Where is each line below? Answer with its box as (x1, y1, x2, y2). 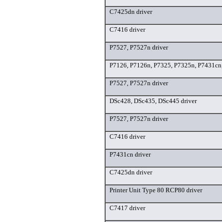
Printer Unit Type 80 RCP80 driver (110, 186, 202, 194)
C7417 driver (110, 204, 145, 212)
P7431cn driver (110, 151, 151, 159)
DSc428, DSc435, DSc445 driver (110, 97, 197, 105)
